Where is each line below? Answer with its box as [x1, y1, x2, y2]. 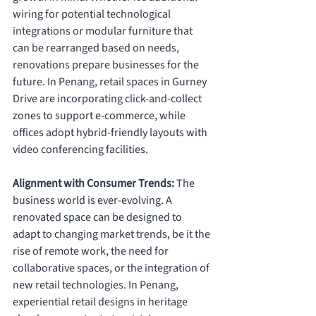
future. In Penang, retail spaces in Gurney [13, 74, 209, 90]
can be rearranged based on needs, [13, 40, 181, 56]
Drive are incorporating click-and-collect [13, 91, 204, 107]
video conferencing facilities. [13, 142, 148, 158]
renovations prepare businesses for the [13, 57, 201, 73]
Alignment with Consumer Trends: [13, 176, 176, 192]
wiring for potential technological [13, 6, 173, 23]
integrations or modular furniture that [13, 23, 195, 39]
